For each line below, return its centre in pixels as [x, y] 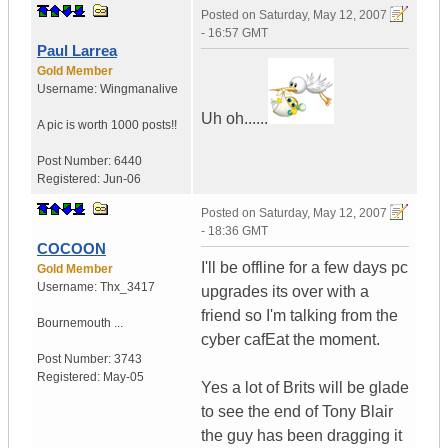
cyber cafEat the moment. [290, 340]
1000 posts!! [144, 125]
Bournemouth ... [80, 323]
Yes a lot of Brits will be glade [305, 388]
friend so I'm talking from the [299, 316]
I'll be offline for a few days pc [304, 268]
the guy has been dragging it [301, 436]
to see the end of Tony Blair [297, 412]
